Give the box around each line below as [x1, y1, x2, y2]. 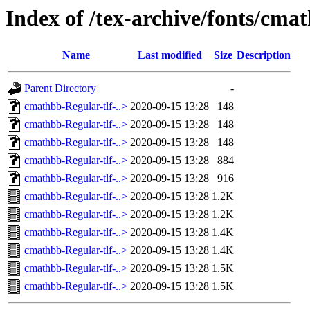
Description [237, 49, 291, 62]
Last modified [137, 49, 202, 62]
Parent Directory [24, 82, 96, 95]
